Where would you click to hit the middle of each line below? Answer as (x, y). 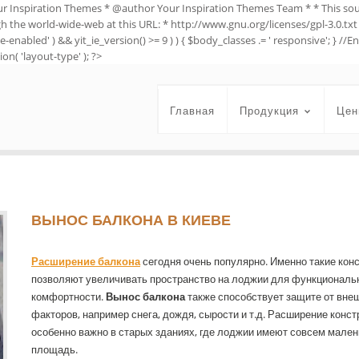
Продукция (269, 111)
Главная (192, 111)
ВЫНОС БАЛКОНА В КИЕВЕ (131, 219)
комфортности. (69, 296)
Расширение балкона (86, 261)
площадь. (54, 349)
